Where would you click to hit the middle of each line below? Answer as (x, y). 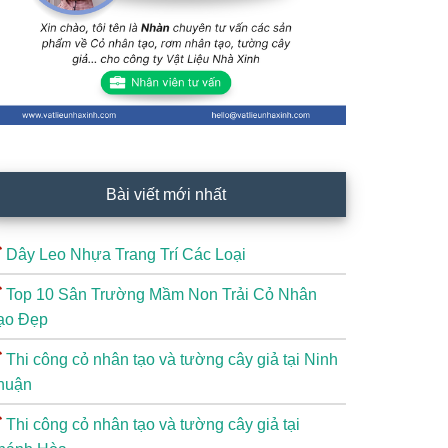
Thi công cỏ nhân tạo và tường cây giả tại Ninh (172, 359)
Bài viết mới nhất (166, 194)
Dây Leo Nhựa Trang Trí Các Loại (126, 254)
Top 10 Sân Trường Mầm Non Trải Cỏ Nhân (161, 294)
